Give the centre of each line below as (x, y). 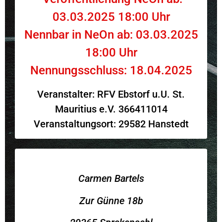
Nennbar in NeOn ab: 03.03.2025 (111, 35)
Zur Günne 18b (111, 200)
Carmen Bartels (111, 179)
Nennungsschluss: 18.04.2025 (111, 71)
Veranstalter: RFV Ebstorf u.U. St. (111, 94)
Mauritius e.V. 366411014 (111, 109)
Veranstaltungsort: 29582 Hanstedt (111, 124)
